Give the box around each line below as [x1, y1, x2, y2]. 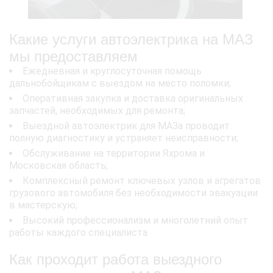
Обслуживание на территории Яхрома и [23, 147, 205, 160]
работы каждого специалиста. [9, 227, 149, 239]
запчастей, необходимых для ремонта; [9, 105, 185, 117]
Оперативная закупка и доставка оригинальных [23, 93, 243, 105]
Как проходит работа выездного [9, 251, 222, 268]
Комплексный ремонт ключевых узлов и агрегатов [23, 175, 261, 187]
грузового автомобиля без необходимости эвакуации [9, 187, 258, 199]
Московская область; [9, 160, 108, 172]
